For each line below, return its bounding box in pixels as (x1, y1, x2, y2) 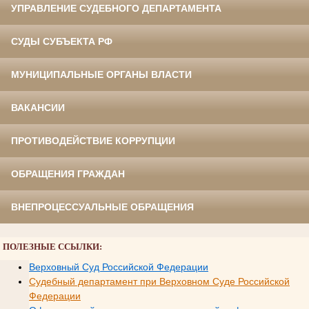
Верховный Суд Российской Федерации (29, 261, 208, 273)
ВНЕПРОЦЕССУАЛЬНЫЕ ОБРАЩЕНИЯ (11, 201, 194, 213)
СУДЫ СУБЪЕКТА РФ (11, 36, 112, 48)
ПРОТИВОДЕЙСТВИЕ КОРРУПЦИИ (11, 135, 175, 147)
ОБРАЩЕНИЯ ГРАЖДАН (11, 168, 125, 180)
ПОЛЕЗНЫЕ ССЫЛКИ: (2, 241, 102, 252)
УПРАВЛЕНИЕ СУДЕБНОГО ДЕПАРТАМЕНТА (11, 3, 221, 14)
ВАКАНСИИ (11, 102, 65, 114)
